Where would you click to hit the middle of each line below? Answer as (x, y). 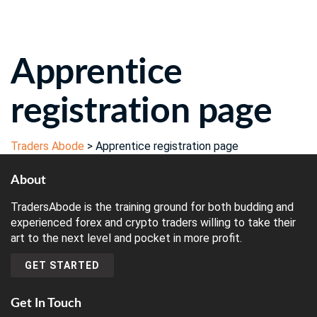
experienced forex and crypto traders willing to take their (153, 223)
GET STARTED (62, 265)
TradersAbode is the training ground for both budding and (152, 207)
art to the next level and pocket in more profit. (126, 238)
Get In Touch (46, 304)
